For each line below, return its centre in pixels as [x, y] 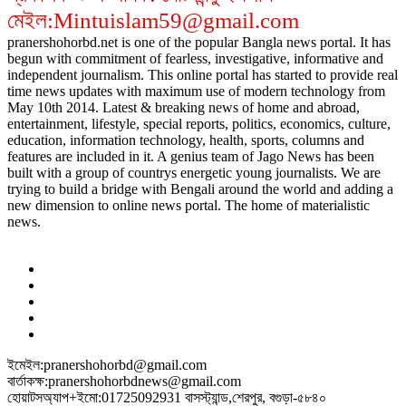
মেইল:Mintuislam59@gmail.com [153, 21]
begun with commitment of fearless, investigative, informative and [195, 59]
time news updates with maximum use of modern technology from [196, 92]
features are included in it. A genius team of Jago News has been [191, 157]
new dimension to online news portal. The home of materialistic [188, 206]
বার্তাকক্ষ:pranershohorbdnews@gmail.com [124, 382]
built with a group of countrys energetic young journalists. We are [194, 173]
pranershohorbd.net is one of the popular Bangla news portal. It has [199, 43]
